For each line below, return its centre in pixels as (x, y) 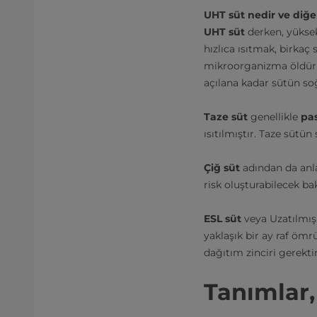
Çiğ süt (223, 168)
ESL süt (224, 219)
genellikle (274, 117)
